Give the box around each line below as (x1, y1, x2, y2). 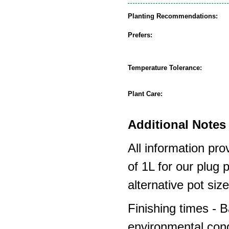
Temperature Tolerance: (128, 63, 202, 72)
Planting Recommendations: (128, 12, 218, 20)
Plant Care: (128, 89, 163, 98)
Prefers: (128, 31, 152, 39)
